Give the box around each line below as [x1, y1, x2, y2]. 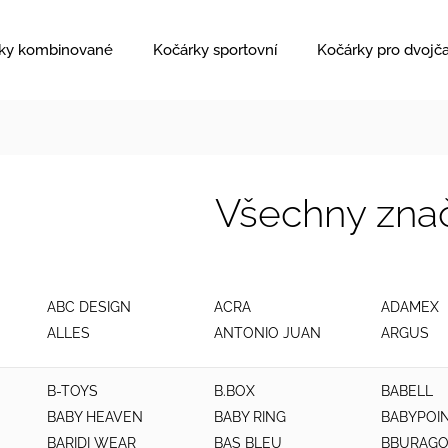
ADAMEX [380, 298, 439, 315]
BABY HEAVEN [47, 409, 143, 425]
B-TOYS [47, 383, 98, 399]
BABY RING [213, 409, 286, 425]
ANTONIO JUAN [213, 324, 321, 341]
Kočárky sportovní [153, 41, 277, 59]
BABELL [380, 383, 433, 399]
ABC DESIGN [47, 298, 131, 315]
